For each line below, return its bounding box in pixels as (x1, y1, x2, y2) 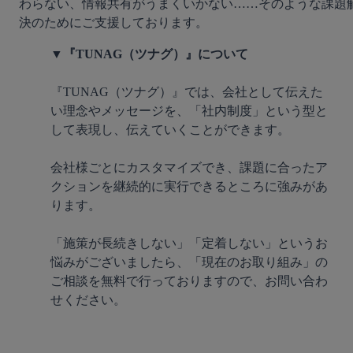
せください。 (50, 293, 126, 307)
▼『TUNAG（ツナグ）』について (50, 47, 248, 61)
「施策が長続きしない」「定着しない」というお (50, 236, 328, 251)
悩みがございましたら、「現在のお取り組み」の (50, 255, 328, 269)
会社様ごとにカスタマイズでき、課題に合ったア (50, 161, 328, 175)
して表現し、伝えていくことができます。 (50, 123, 290, 137)
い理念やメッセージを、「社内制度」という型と (50, 104, 328, 118)
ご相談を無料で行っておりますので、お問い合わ (50, 274, 328, 288)
